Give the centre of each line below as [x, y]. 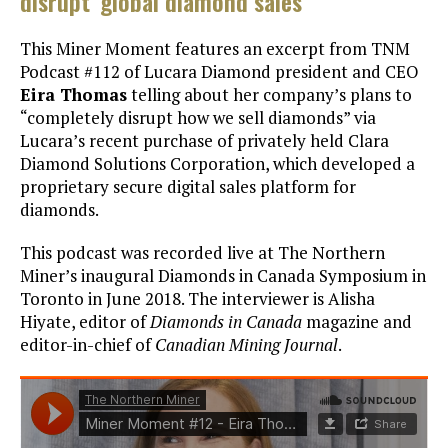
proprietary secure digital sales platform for [188, 187]
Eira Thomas [73, 95]
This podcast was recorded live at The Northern [202, 253]
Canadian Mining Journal [246, 345]
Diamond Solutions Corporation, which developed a [217, 164]
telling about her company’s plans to [269, 95]
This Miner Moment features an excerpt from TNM [215, 49]
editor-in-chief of [87, 345]
